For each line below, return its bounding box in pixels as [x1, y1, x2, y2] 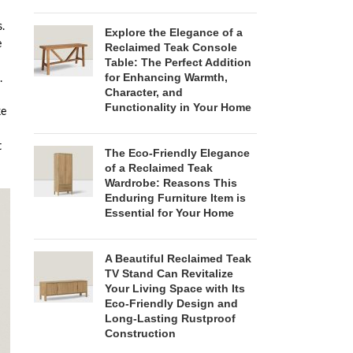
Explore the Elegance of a [104, 26, 243, 39]
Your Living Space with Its [104, 282, 245, 295]
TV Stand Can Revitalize [104, 267, 233, 281]
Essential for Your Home [104, 206, 234, 220]
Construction [104, 327, 176, 340]
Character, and [104, 86, 183, 99]
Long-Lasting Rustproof [104, 312, 236, 325]
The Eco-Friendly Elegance [104, 147, 250, 160]
